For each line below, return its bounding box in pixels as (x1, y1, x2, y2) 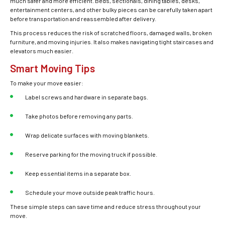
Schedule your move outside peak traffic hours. (25, 189, 155, 196)
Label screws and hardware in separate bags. (25, 93, 148, 100)
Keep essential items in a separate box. (25, 170, 131, 177)
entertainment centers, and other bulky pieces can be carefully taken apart (10, 6, 212, 13)
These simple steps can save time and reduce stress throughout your (10, 203, 201, 210)
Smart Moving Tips (10, 62, 95, 74)
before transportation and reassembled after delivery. (10, 15, 156, 22)
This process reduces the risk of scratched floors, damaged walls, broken (10, 29, 212, 36)
